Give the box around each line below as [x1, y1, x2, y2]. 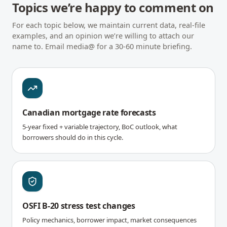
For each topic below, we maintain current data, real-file [12, 19, 205, 30]
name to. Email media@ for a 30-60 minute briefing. [12, 41, 192, 51]
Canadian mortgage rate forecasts [22, 106, 156, 118]
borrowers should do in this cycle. [22, 132, 123, 142]
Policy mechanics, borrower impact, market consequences [22, 215, 197, 224]
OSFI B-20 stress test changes [22, 200, 135, 211]
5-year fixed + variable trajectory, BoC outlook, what [22, 122, 177, 131]
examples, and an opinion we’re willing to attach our [12, 30, 194, 41]
